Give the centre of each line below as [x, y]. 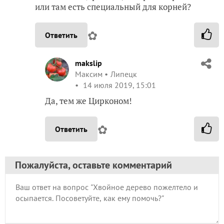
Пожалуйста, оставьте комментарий [93, 165]
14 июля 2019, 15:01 [118, 85]
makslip [88, 63]
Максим [89, 74]
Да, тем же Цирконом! [88, 100]
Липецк [124, 74]
